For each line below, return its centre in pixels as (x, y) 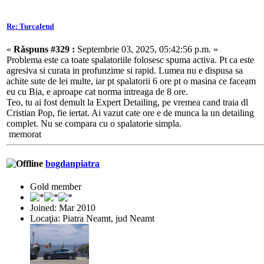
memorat (24, 134)
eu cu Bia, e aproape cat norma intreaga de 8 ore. (97, 92)
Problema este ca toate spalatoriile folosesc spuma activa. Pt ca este (130, 60)
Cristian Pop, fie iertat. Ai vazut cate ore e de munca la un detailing (130, 113)
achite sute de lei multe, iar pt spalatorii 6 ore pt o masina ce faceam (131, 81)
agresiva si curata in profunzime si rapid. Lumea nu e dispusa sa (125, 71)
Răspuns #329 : (44, 49)
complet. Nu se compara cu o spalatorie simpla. (94, 124)
